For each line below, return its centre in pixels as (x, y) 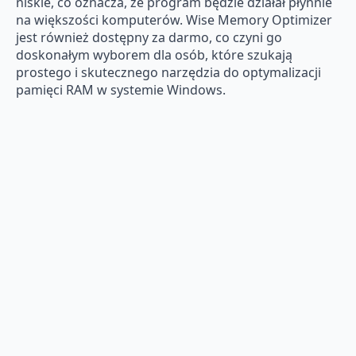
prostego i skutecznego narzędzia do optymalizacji (168, 72)
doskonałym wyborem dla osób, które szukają (154, 54)
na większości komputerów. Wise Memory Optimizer (174, 19)
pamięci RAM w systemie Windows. (121, 89)
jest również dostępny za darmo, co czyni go (149, 37)
